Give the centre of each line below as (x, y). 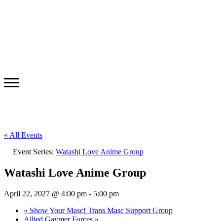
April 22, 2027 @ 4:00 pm (45, 193)
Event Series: (34, 151)
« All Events (23, 135)
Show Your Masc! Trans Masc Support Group (100, 210)
